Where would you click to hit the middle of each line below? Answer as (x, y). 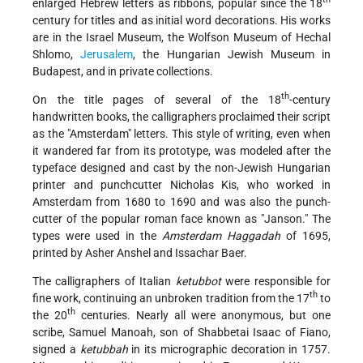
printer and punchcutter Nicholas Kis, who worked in (181, 184)
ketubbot (198, 281)
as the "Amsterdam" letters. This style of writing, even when (181, 133)
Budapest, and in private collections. (123, 71)
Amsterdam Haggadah (221, 235)
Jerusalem (107, 54)
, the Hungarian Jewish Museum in (232, 54)
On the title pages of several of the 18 (157, 99)
